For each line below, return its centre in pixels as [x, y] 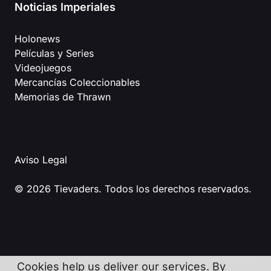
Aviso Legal [41, 160]
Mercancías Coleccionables [77, 83]
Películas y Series [54, 54]
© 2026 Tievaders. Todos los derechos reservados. [133, 189]
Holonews [37, 39]
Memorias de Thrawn [63, 97]
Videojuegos [43, 68]
